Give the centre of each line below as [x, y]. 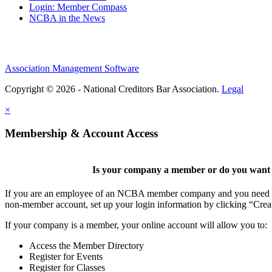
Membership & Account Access [81, 133]
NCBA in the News [67, 18]
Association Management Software [72, 68]
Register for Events [66, 256]
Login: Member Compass [78, 7]
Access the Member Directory [87, 245]
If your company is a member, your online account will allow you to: [136, 225]
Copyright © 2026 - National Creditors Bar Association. [113, 89]
